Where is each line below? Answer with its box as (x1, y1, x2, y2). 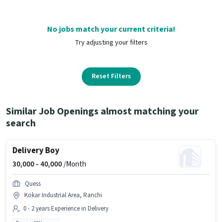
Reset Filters (91, 71, 131, 81)
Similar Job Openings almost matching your (6, 104, 199, 118)
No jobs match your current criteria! (47, 23, 175, 35)
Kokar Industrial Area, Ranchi (24, 190, 102, 200)
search (6, 116, 36, 130)
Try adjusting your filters (74, 37, 148, 48)
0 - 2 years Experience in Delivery (23, 204, 109, 213)
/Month (62, 159, 86, 169)
